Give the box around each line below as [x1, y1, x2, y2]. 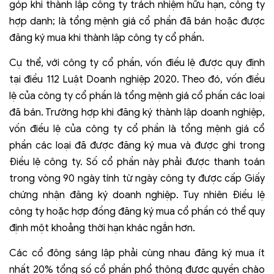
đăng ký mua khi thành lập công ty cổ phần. [9, 32, 204, 45]
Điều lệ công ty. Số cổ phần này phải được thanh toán [9, 156, 265, 169]
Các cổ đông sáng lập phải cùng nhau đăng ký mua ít [9, 247, 265, 260]
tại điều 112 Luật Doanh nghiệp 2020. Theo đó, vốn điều [9, 73, 265, 86]
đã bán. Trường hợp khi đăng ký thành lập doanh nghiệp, [9, 106, 265, 119]
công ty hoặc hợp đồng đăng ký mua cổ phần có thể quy [9, 206, 265, 218]
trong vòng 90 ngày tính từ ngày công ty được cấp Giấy [9, 172, 265, 185]
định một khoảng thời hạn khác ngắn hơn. [9, 222, 195, 235]
